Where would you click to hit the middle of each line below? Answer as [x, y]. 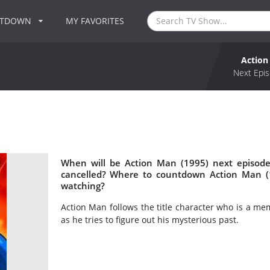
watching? [83, 186]
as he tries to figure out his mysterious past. [149, 220]
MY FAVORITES [95, 21]
